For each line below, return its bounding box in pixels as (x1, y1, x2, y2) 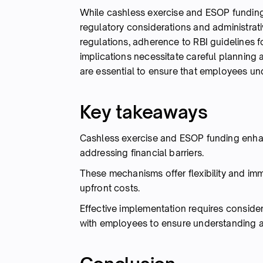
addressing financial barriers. (79, 147, 204, 159)
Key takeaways (79, 100, 208, 123)
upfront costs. (79, 182, 140, 194)
